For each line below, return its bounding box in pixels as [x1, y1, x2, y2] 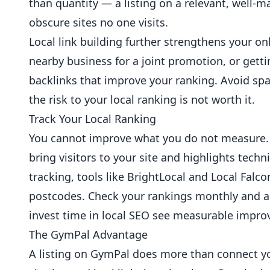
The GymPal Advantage [29, 227, 148, 242]
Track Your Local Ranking [29, 111, 156, 126]
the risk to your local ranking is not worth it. [29, 92, 255, 107]
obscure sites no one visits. [29, 15, 168, 30]
